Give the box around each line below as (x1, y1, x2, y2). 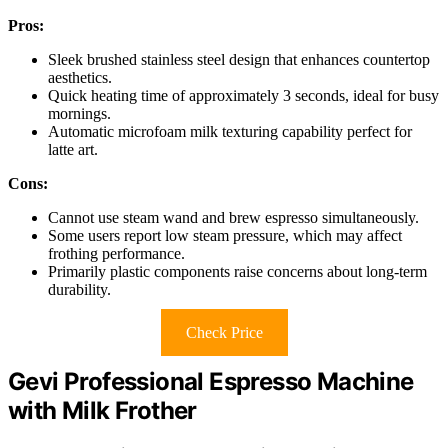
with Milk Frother (8, 396, 197, 426)
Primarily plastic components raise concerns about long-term (48, 263, 427, 281)
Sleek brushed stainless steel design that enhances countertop (48, 51, 430, 69)
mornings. (48, 105, 111, 123)
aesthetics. (48, 69, 112, 87)
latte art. (48, 141, 98, 159)
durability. (48, 281, 111, 299)
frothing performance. (48, 245, 185, 263)
